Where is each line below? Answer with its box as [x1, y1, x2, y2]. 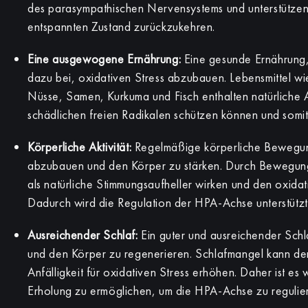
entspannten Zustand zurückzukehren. [27, 19, 216, 34]
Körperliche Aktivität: [27, 139, 132, 155]
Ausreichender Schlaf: [27, 227, 142, 243]
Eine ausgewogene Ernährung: [27, 51, 184, 67]
